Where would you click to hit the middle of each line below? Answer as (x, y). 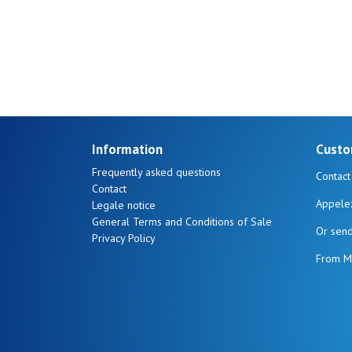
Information (127, 149)
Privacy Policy (124, 238)
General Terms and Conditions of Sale (182, 221)
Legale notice (124, 205)
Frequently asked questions (156, 172)
